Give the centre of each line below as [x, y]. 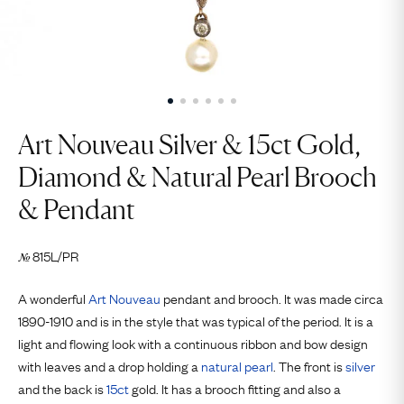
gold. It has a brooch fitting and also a [235, 388]
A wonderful [53, 298]
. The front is [309, 365]
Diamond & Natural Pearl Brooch [197, 177]
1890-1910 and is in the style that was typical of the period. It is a [196, 320]
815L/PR [55, 255]
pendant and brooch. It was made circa [272, 298]
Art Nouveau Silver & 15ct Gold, [189, 144]
